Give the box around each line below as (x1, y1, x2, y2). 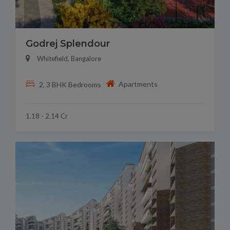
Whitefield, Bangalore (37, 54, 101, 63)
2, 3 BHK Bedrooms (39, 80, 101, 89)
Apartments (119, 79, 158, 88)
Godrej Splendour (26, 38, 110, 50)
